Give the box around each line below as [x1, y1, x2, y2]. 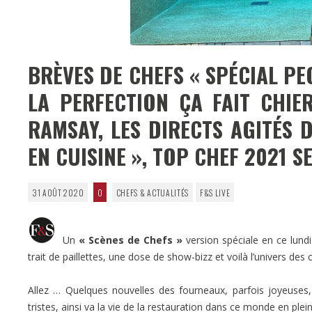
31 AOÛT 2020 [31, 186, 84, 198]
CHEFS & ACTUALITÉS [116, 186, 189, 198]
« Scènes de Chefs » [78, 233, 182, 247]
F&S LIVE [199, 186, 231, 198]
